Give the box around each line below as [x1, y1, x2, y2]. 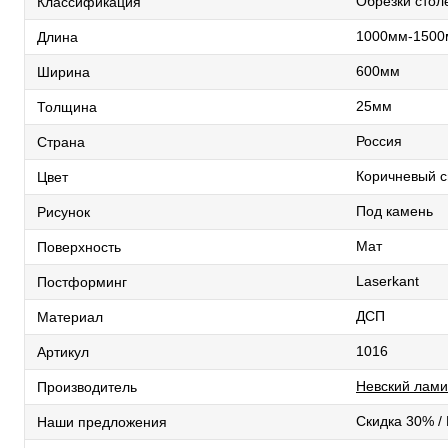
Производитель [37, 378, 137, 395]
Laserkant [356, 273, 419, 289]
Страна [37, 133, 85, 150]
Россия [356, 133, 402, 149]
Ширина [37, 63, 90, 80]
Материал [37, 308, 103, 325]
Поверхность [37, 238, 121, 255]
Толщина [37, 98, 97, 115]
